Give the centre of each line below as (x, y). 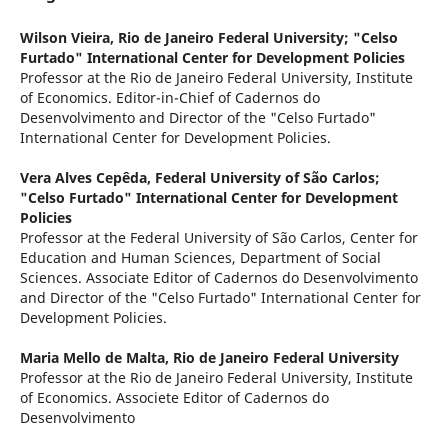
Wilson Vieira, (68, 37)
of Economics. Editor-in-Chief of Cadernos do (169, 97)
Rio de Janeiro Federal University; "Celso (257, 37)
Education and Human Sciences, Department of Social (200, 257)
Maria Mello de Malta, (96, 357)
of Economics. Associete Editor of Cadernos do (174, 397)
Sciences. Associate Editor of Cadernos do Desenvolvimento (218, 277)
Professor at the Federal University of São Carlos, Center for (218, 237)
